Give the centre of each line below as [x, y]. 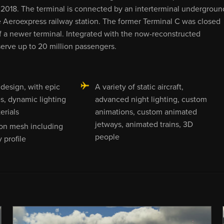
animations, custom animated [146, 112]
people [107, 137]
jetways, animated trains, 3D [144, 124]
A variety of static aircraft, [139, 87]
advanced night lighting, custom [151, 99]
